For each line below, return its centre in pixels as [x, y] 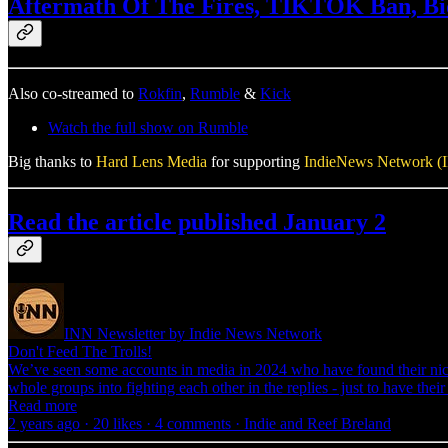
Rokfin [160, 94]
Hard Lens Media [151, 162]
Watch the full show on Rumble [148, 128]
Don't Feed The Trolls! [80, 352]
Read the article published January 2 [197, 222]
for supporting [255, 162]
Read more [42, 406]
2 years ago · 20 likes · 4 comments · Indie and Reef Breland [199, 424]
